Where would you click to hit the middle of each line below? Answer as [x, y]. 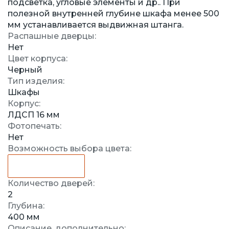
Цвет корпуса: [38, 59]
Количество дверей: [51, 184]
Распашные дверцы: [52, 36]
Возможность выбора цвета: [70, 149]
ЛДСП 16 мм [34, 115]
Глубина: [26, 206]
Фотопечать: [35, 126]
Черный [25, 70]
